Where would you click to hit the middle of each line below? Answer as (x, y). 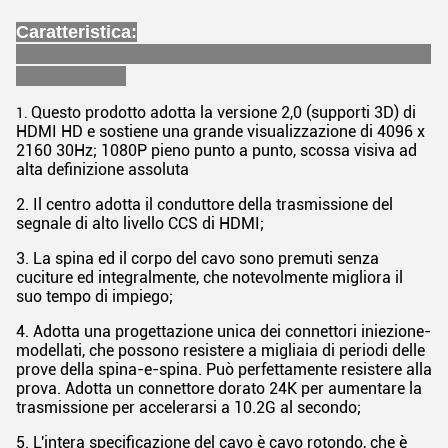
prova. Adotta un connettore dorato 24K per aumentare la (219, 388)
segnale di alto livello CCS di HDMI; (140, 223)
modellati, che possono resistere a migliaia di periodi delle (220, 350)
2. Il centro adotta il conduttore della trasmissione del (204, 204)
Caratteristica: (76, 32)
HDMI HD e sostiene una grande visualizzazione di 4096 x (220, 131)
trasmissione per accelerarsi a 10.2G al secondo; (188, 407)
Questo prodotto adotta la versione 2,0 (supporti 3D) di (223, 112)
